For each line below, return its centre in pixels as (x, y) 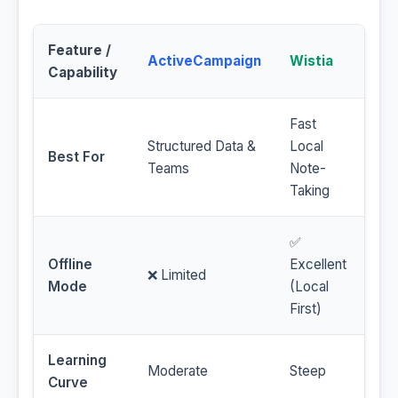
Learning (77, 361)
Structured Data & (202, 147)
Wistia (311, 61)
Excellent (318, 265)
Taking (310, 191)
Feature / (80, 51)
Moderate (178, 371)
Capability (83, 73)
